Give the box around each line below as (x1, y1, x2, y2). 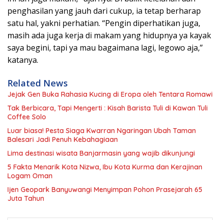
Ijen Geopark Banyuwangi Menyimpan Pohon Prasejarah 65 (7, 185, 202, 194)
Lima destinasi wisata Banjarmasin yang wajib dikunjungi (7, 148, 195, 158)
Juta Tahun (7, 193, 44, 203)
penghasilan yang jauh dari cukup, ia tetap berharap (7, 5, 201, 16)
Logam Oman (7, 171, 53, 180)
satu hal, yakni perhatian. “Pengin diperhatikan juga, (7, 17, 200, 28)
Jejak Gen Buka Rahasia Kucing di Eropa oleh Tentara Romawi (7, 89, 213, 99)
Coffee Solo (7, 112, 46, 121)
